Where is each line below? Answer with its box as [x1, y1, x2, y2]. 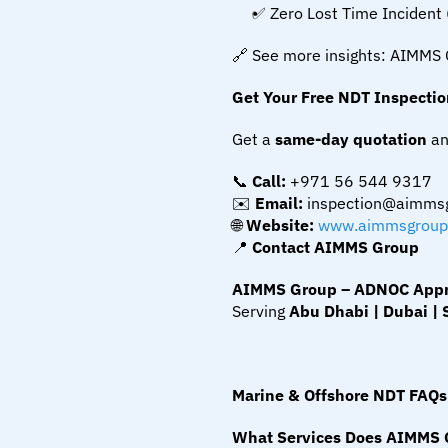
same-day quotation [275, 129, 427, 149]
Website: [246, 215, 314, 235]
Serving [232, 301, 289, 321]
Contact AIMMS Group [252, 237, 419, 257]
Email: [255, 193, 303, 213]
